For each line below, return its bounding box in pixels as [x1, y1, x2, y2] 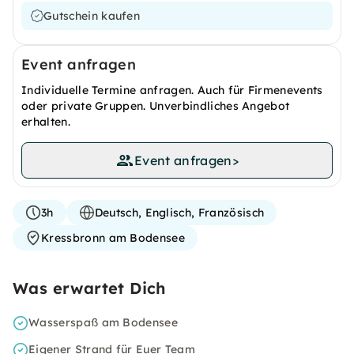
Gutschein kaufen [43, 9, 141, 23]
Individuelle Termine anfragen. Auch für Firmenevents [21, 83, 323, 97]
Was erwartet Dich [13, 278, 166, 298]
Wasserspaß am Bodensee [28, 315, 179, 330]
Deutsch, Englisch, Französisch [94, 205, 265, 220]
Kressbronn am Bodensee [41, 231, 186, 245]
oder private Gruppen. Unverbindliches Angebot [21, 99, 290, 113]
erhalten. [21, 115, 70, 129]
